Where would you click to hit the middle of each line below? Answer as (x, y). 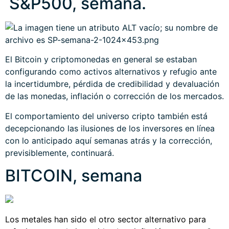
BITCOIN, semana (74, 176)
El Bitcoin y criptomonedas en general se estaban (101, 60)
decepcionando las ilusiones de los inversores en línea (110, 128)
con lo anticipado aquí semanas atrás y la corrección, (109, 140)
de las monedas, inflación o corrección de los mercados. (114, 96)
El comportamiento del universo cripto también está (106, 116)
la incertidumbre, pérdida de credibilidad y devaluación (112, 84)
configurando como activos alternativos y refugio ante (111, 72)
